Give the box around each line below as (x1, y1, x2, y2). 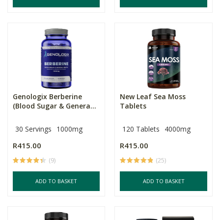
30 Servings (15, 124, 52, 134)
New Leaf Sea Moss (120, 92, 186, 101)
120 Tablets (122, 124, 160, 134)
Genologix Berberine (13, 92, 82, 101)
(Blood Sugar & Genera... (13, 101, 96, 110)
